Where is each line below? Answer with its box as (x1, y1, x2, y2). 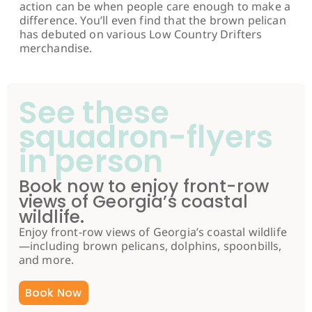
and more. (18, 251, 75, 267)
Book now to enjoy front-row (18, 173, 270, 198)
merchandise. (19, 40, 93, 56)
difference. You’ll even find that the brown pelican (19, 13, 286, 29)
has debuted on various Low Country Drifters (19, 26, 263, 42)
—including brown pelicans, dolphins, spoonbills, (18, 237, 282, 253)
